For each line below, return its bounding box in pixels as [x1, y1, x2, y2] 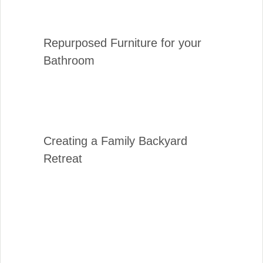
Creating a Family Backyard [43, 134, 187, 147]
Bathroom [43, 53, 95, 67]
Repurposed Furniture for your [43, 36, 201, 49]
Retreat [43, 151, 82, 165]
